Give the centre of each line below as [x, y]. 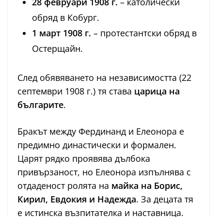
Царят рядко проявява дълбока [84, 159]
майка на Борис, [147, 186]
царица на [157, 91]
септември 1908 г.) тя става [76, 91]
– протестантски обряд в [144, 33]
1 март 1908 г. [62, 33]
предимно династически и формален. [97, 145]
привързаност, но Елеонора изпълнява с [104, 172]
